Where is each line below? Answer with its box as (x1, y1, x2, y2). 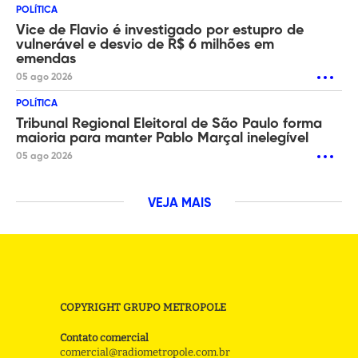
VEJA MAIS (147, 197, 211, 210)
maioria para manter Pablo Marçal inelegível (16, 130, 308, 145)
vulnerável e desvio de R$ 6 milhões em (16, 37, 274, 52)
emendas (16, 51, 76, 66)
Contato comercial (60, 331, 149, 344)
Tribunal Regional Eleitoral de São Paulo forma (16, 116, 322, 131)
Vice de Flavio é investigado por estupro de (16, 22, 304, 38)
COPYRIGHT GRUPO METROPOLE (60, 300, 227, 313)
